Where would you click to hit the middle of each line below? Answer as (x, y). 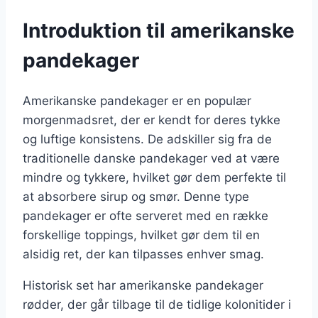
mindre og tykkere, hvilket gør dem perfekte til (154, 178)
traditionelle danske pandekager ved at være (151, 159)
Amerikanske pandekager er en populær (137, 101)
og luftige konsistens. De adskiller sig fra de (147, 139)
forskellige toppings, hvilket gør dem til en (141, 235)
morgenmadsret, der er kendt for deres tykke (152, 120)
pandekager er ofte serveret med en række (146, 216)
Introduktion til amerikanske (159, 31)
